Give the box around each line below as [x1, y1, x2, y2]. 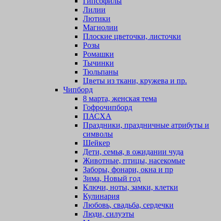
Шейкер [83, 139, 110, 147]
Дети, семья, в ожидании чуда [83, 147, 184, 156]
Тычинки [83, 59, 114, 68]
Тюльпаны [83, 68, 118, 76]
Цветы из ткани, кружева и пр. [83, 76, 187, 85]
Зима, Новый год [83, 174, 141, 183]
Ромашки [83, 50, 114, 59]
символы [83, 130, 113, 139]
